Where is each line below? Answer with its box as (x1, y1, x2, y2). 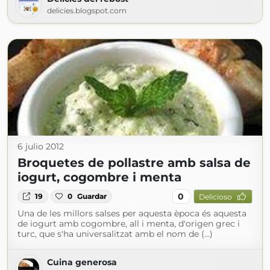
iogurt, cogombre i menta (17, 170, 181, 184)
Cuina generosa (47, 257, 117, 268)
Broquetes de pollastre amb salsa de (17, 155, 251, 170)
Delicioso (198, 192, 232, 201)
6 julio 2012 (17, 141, 64, 152)
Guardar (77, 192, 107, 201)
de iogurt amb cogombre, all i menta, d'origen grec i (17, 218, 240, 229)
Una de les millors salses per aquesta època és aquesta (17, 208, 246, 219)
